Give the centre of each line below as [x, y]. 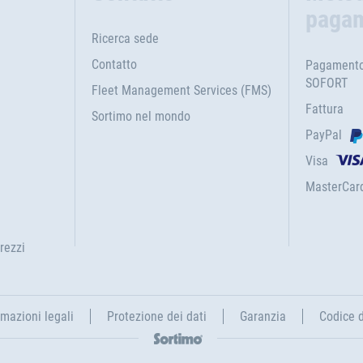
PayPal [324, 135]
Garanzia [263, 316]
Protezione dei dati [157, 316]
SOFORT [327, 83]
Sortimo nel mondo [141, 116]
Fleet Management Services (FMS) [181, 90]
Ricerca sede [125, 38]
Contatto [114, 64]
